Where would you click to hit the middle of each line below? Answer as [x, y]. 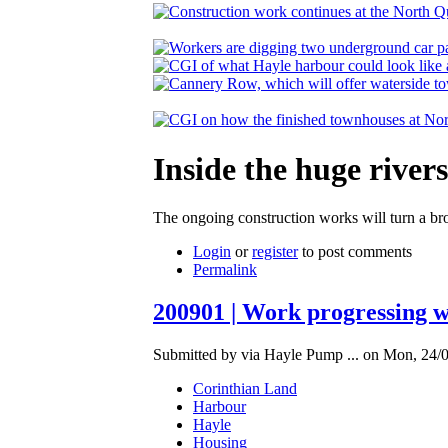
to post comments [355, 252]
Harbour [219, 407]
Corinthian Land [245, 389]
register [275, 252]
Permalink [225, 270]
